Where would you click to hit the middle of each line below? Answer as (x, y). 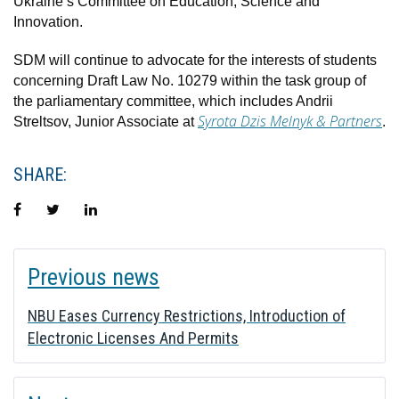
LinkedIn (123, 208)
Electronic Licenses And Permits (133, 338)
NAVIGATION (57, 282)
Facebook (52, 208)
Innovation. (48, 21)
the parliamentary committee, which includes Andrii (173, 101)
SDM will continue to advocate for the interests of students (195, 60)
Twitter (80, 208)
